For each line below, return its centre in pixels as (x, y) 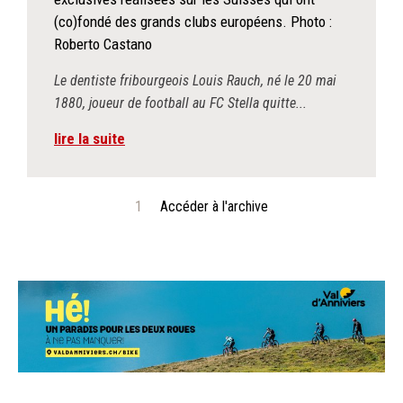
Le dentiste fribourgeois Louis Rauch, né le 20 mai (195, 81)
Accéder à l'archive (214, 206)
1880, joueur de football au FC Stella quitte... (180, 103)
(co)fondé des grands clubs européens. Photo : (193, 22)
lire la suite (90, 139)
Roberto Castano (103, 44)
